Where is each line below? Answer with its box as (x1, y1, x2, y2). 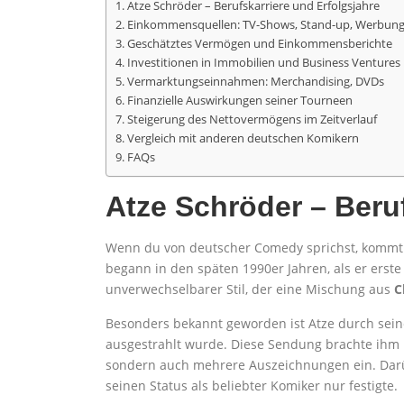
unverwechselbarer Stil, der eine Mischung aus (106, 280, 394, 298)
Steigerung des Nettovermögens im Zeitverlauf (126, 112, 377, 128)
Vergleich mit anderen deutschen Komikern (126, 131, 359, 147)
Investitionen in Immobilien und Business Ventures (126, 55, 400, 71)
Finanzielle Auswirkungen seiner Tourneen (126, 93, 353, 109)
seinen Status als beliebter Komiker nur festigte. (106, 377, 398, 394)
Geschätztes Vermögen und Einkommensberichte (126, 36, 392, 52)
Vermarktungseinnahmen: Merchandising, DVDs (126, 74, 384, 90)
